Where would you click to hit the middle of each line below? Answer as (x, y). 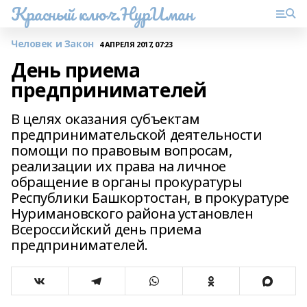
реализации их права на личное (119, 166)
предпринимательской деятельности (137, 135)
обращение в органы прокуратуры (127, 182)
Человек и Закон (52, 44)
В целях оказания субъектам (106, 119)
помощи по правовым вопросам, (122, 150)
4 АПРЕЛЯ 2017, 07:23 (136, 44)
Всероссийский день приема (106, 229)
